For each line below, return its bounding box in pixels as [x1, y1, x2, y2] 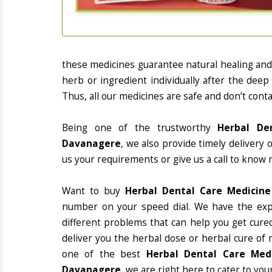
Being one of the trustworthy [62, 121, 218, 134]
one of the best [62, 248, 146, 260]
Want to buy [62, 185, 126, 197]
